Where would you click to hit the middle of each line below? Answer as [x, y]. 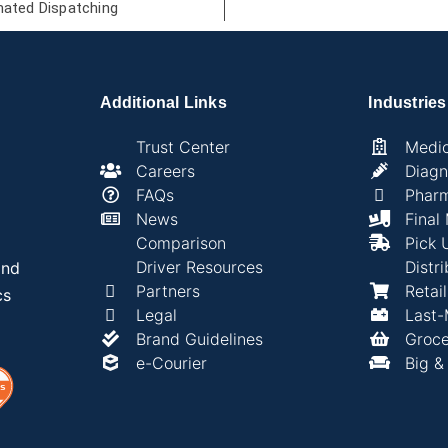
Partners [167, 290]
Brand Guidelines [199, 338]
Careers [165, 170]
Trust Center [182, 146]
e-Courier [171, 362]
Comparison [180, 242]
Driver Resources [199, 266]
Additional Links [163, 102]
